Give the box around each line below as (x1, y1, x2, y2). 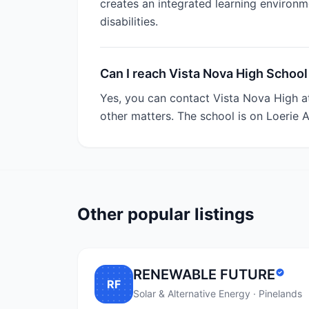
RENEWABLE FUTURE (133, 266, 275, 283)
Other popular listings (77, 204, 254, 224)
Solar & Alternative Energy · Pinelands (133, 288, 302, 299)
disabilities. (100, 14, 158, 28)
